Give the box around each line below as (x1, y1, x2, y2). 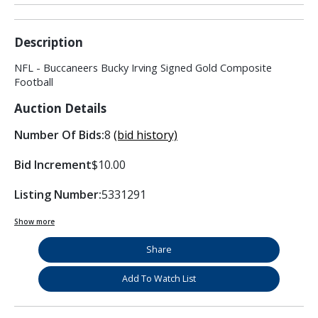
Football (14, 75, 53, 89)
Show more (14, 216, 55, 227)
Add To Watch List (122, 273, 196, 285)
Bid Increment (14, 157, 92, 173)
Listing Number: (14, 187, 102, 203)
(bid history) (114, 127, 177, 143)
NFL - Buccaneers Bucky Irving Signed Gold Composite (14, 61, 272, 75)
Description (14, 34, 83, 51)
